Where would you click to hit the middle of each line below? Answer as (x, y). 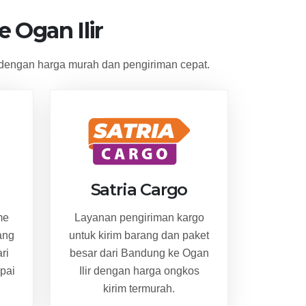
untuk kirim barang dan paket (139, 235)
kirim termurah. (139, 288)
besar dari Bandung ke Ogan (139, 253)
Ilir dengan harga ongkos (139, 270)
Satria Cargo (139, 189)
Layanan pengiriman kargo (139, 217)
